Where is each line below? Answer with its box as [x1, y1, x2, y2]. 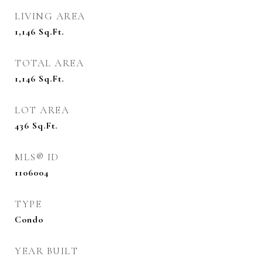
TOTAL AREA [15, 57, 84, 69]
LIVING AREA [15, 10, 86, 22]
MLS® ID [15, 151, 59, 163]
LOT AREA [15, 104, 69, 116]
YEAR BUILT [15, 245, 78, 257]
